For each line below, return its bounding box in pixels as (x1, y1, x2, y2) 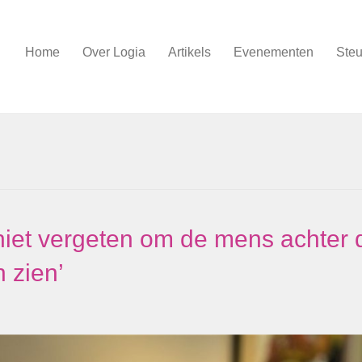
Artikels (168, 45, 211, 59)
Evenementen (234, 45, 314, 59)
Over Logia (82, 45, 145, 59)
